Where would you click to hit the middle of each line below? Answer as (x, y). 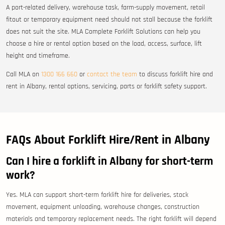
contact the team (112, 75)
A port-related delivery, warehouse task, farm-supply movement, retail (105, 8)
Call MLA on (24, 75)
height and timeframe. (38, 56)
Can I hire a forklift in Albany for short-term (109, 161)
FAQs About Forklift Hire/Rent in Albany (108, 140)
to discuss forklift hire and (175, 75)
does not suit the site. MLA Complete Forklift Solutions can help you (103, 32)
